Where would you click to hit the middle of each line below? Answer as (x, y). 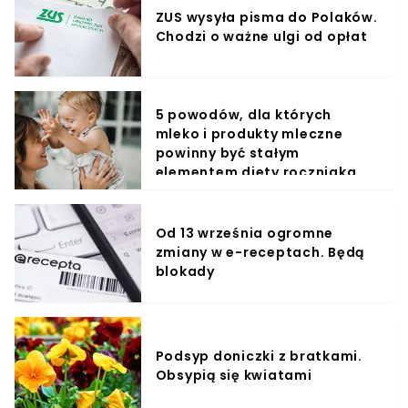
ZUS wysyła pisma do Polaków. (266, 17)
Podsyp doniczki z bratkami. (259, 356)
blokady (185, 272)
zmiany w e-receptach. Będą (260, 253)
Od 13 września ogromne (245, 234)
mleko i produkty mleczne (249, 133)
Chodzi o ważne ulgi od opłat (261, 36)
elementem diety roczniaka (256, 172)
